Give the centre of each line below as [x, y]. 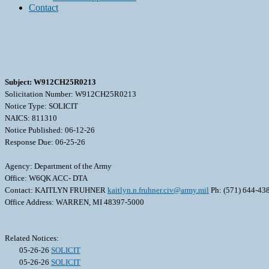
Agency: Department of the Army [58, 166]
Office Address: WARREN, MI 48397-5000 [74, 202]
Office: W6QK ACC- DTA [46, 178]
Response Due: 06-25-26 [45, 142]
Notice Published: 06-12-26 [50, 130]
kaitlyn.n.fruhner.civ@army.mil [158, 190]
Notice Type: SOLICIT [41, 106]
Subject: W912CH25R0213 [50, 82]
